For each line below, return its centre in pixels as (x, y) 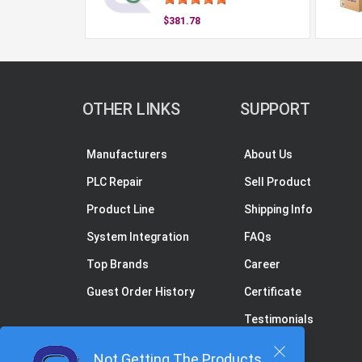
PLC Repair (115, 182)
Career (262, 264)
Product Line (120, 209)
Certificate (273, 292)
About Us (268, 154)
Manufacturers (127, 154)
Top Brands (118, 264)
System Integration (138, 237)
